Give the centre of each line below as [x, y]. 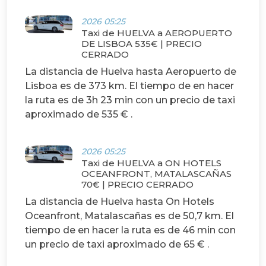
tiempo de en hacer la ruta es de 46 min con [130, 230]
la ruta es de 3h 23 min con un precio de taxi [130, 100]
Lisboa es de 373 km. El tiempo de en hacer [129, 86]
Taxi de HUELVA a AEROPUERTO [157, 33]
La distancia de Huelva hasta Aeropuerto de [131, 72]
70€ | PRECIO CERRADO [137, 185]
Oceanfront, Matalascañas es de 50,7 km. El [129, 216]
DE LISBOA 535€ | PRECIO [142, 44]
